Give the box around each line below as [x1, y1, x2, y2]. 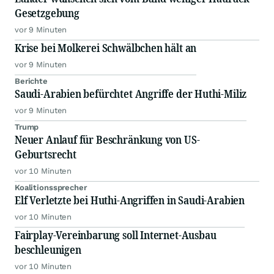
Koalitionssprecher [15, 183, 87, 193]
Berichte [15, 76, 48, 86]
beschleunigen [15, 242, 81, 257]
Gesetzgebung [15, 6, 80, 21]
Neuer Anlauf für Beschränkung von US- [15, 132, 200, 147]
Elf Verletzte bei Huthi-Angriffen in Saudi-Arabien [15, 193, 245, 208]
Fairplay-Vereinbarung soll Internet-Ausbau [15, 228, 217, 243]
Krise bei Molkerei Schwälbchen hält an [15, 40, 197, 56]
